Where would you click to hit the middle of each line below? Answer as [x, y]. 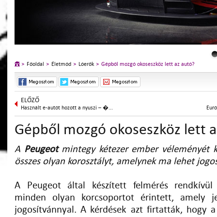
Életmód [61, 64]
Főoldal [35, 64]
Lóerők [86, 64]
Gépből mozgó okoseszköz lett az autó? [148, 64]
